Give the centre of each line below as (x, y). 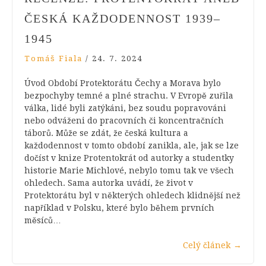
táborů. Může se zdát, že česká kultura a (106, 133)
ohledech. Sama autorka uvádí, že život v (109, 183)
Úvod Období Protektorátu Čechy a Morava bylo (123, 83)
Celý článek (207, 245)
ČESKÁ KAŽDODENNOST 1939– (123, 18)
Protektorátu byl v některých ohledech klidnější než (132, 195)
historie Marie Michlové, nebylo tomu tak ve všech (129, 170)
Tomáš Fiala (53, 58)
